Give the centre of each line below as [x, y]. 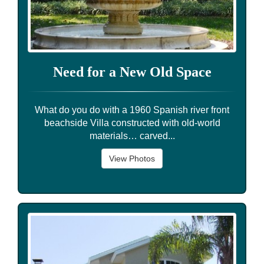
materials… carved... [132, 136]
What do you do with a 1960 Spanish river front [132, 110]
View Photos [132, 158]
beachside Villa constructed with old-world [132, 123]
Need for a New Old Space [132, 72]
